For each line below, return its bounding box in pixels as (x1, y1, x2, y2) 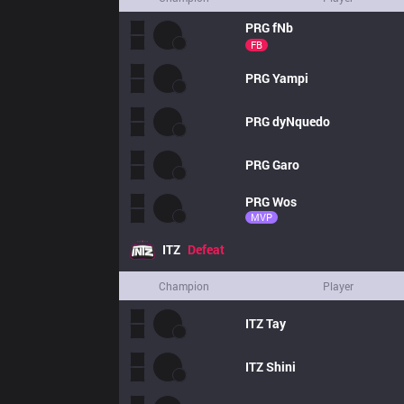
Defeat (188, 241, 225, 258)
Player (323, 279, 353, 293)
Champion (159, 279, 209, 293)
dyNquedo (272, 113, 330, 130)
